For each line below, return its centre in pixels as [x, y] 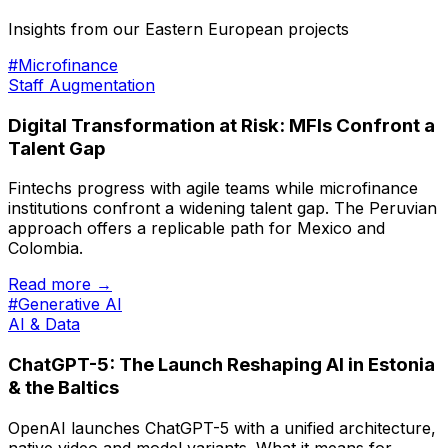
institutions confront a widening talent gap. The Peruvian [222, 208]
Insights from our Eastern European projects [178, 28]
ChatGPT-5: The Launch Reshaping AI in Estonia [221, 365]
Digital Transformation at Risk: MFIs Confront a [221, 125]
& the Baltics [63, 388]
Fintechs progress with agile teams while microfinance [213, 188]
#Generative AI [65, 304]
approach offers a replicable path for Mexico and [196, 228]
